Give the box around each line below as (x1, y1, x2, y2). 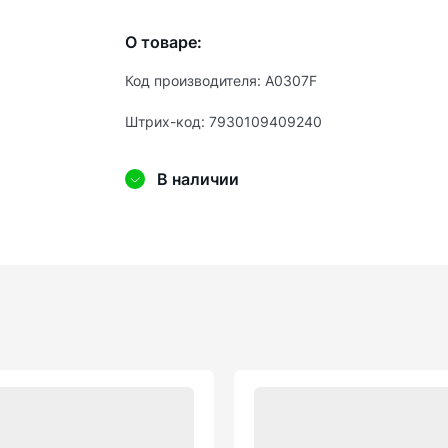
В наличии (157, 169, 239, 189)
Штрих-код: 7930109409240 (125, 113, 322, 130)
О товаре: (125, 32, 202, 52)
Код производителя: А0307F (125, 72, 317, 89)
